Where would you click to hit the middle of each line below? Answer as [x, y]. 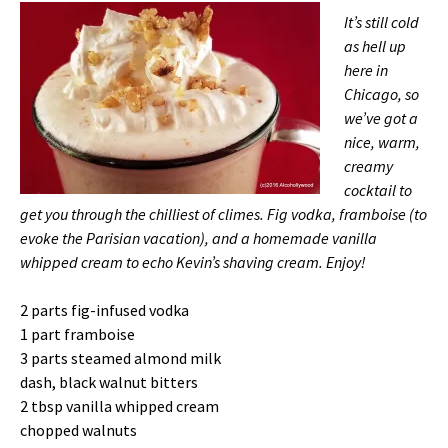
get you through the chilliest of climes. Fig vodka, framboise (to [223, 214]
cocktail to [378, 190]
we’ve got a [381, 118]
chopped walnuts [78, 430]
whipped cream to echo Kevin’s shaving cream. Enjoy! [193, 262]
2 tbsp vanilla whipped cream [119, 406]
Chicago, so [381, 94]
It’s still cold [381, 22]
